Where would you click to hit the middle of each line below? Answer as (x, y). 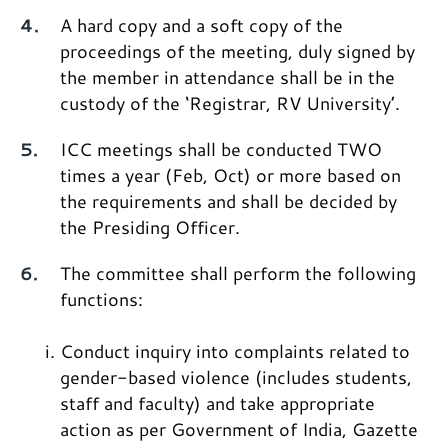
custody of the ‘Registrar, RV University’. (230, 103)
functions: (101, 299)
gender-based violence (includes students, (236, 377)
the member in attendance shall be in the (227, 77)
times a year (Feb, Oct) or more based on (230, 175)
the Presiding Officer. (150, 227)
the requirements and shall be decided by (228, 201)
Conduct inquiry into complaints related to (235, 351)
